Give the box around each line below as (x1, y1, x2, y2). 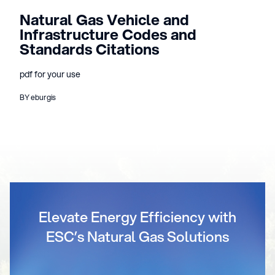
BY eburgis (20, 92, 56, 103)
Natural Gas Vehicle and (20, 9, 189, 30)
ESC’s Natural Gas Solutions (46, 226, 229, 247)
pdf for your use (20, 68, 80, 80)
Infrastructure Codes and (20, 24, 196, 45)
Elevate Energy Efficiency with (39, 206, 236, 227)
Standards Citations (20, 39, 159, 60)
